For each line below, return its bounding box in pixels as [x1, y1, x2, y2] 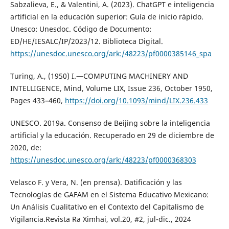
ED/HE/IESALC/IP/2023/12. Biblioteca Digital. [10, 36, 163, 46]
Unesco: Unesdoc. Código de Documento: [10, 24, 151, 34]
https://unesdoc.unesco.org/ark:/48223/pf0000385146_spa [10, 48, 212, 58]
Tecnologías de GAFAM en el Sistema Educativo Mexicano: [10, 189, 209, 199]
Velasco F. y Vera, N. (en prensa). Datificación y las [10, 177, 182, 187]
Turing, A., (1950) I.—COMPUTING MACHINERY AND [10, 71, 188, 81]
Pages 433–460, [10, 95, 65, 105]
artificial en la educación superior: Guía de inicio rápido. [10, 11, 203, 21]
